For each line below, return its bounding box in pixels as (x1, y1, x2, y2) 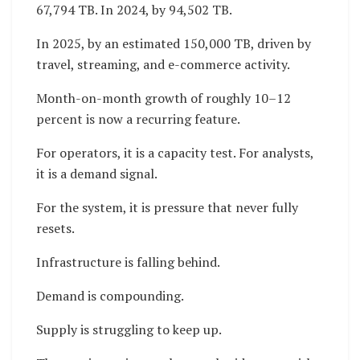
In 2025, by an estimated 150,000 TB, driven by (36, 35, 311, 53)
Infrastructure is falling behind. (36, 253, 220, 272)
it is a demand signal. (36, 165, 157, 183)
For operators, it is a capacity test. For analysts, (36, 144, 313, 162)
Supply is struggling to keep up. (36, 321, 222, 339)
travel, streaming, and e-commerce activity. (36, 55, 290, 74)
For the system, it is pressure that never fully (36, 198, 298, 217)
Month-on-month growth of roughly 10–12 (36, 89, 291, 108)
